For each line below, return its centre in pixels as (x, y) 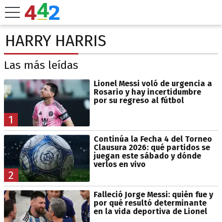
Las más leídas (41, 65)
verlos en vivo (119, 164)
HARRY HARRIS (55, 41)
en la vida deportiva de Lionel (150, 211)
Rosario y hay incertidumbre (147, 92)
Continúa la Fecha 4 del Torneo (153, 139)
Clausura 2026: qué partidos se (152, 147)
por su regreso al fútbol (139, 100)
